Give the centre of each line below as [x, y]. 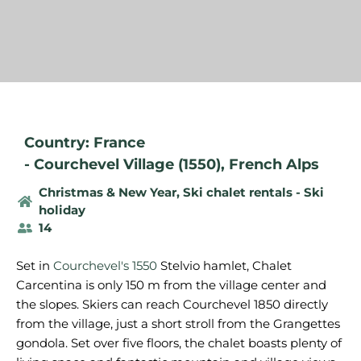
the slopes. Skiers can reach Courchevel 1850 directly [172, 304]
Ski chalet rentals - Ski [253, 192]
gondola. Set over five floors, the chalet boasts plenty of [179, 343]
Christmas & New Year [107, 192]
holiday [62, 210]
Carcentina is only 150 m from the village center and [171, 285]
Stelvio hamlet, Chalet [224, 266]
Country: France [85, 143]
